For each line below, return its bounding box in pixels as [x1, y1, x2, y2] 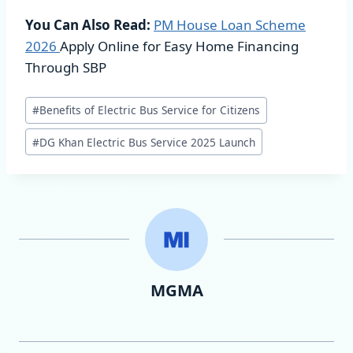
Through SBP [25, 58, 106, 76]
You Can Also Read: [25, 15, 150, 34]
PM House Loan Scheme [154, 15, 306, 34]
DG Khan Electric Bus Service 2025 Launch [39, 134, 256, 150]
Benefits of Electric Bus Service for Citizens [39, 102, 261, 118]
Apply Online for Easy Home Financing [60, 36, 299, 55]
